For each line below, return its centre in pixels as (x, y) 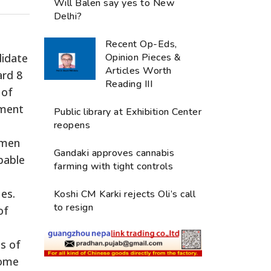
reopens (72, 125)
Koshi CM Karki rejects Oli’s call (125, 194)
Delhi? (68, 16)
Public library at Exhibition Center (128, 112)
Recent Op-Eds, (141, 44)
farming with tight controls (114, 166)
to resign (74, 207)
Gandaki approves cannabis (114, 153)
